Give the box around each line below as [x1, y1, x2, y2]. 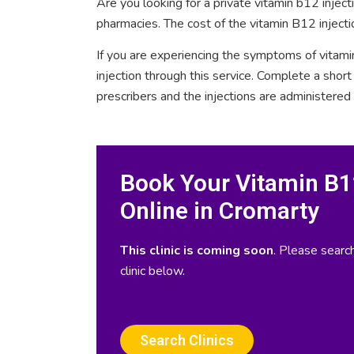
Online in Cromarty [120, 197, 319, 225]
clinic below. [120, 262, 185, 281]
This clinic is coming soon [120, 242, 273, 260]
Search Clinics [140, 331, 234, 348]
